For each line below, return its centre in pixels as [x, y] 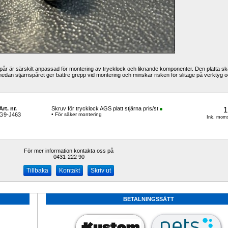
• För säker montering [76, 114]
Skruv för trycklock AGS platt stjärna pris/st [105, 108]
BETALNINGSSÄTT [148, 199]
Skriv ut [101, 170]
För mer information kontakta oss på [69, 151]
